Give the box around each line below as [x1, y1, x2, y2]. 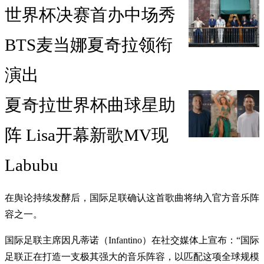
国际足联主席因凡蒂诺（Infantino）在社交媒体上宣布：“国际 [5, 235, 259, 246]
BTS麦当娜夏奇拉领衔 [5, 35, 173, 55]
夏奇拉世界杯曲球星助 [5, 95, 176, 115]
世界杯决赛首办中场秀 [5, 5, 176, 25]
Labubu [5, 156, 58, 175]
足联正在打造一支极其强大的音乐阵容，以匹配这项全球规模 [5, 252, 259, 262]
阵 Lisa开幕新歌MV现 [5, 126, 169, 145]
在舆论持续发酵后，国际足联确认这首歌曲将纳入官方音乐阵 [5, 193, 259, 203]
